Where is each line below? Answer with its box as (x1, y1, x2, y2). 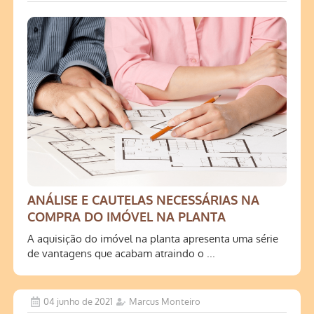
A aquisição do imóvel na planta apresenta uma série (27, 231, 279, 247)
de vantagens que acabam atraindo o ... (27, 246, 216, 261)
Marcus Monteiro (129, 295, 201, 309)
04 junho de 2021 (43, 295, 114, 309)
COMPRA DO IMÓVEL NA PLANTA (27, 209, 226, 226)
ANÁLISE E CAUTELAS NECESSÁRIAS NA (27, 192, 260, 210)
